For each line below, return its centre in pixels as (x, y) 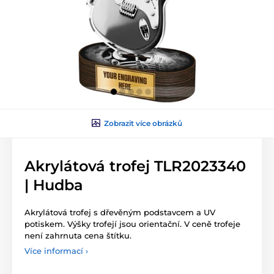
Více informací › (56, 250)
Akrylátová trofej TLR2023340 (135, 166)
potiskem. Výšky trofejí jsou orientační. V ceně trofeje (132, 224)
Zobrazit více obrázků (143, 123)
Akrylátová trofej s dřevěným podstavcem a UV (120, 212)
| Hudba (54, 185)
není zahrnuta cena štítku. (78, 235)
